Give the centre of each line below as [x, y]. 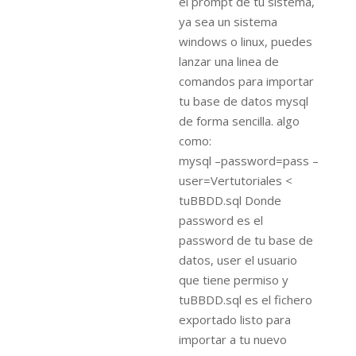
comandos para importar [246, 81]
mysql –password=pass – [249, 161]
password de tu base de [246, 240]
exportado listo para [235, 319]
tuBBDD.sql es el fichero [246, 300]
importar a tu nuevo [233, 339]
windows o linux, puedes [246, 41]
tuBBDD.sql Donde [230, 200]
